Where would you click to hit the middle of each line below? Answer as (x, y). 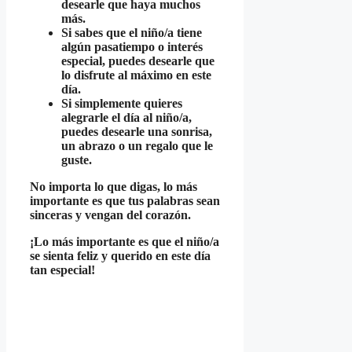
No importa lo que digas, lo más (114, 187)
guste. (77, 160)
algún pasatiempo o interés (132, 47)
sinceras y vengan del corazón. (110, 215)
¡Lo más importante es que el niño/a (125, 242)
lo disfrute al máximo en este (136, 75)
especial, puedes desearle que (138, 61)
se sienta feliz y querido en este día (120, 256)
